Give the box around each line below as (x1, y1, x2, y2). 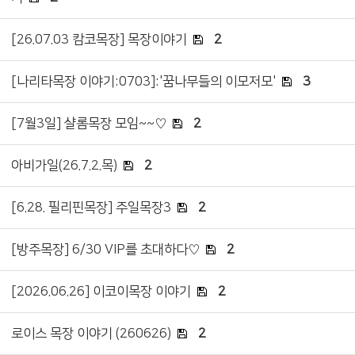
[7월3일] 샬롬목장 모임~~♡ (11, 116, 166, 131)
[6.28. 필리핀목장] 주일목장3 (11, 200, 171, 215)
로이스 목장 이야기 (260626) (11, 326, 171, 341)
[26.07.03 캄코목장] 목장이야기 (11, 32, 187, 47)
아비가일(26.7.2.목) (11, 158, 117, 173)
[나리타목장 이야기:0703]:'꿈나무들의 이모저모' (11, 74, 276, 89)
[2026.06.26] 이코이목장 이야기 (11, 284, 191, 299)
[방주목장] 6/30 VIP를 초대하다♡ (11, 242, 200, 257)
